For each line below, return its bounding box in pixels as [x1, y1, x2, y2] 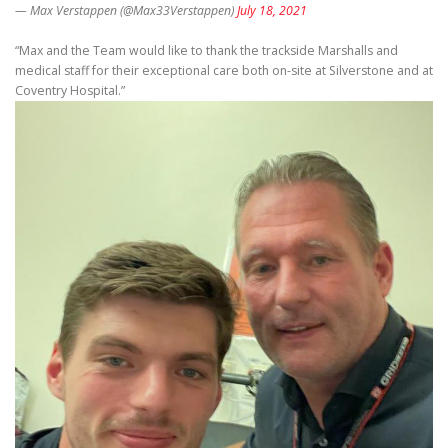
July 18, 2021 [237, 2, 307, 20]
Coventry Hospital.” [15, 82, 125, 100]
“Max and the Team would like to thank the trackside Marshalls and [15, 42, 398, 60]
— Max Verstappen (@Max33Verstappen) [15, 2, 237, 20]
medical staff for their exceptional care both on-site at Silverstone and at [15, 62, 433, 80]
